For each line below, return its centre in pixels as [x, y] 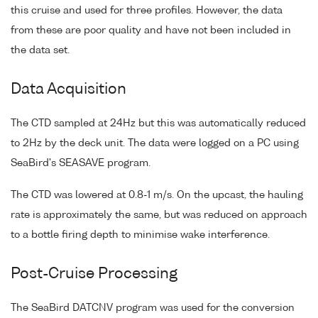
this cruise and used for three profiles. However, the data [147, 11]
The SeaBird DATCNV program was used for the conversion [153, 308]
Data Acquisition [68, 90]
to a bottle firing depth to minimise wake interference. [140, 235]
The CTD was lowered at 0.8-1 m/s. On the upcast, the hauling [157, 196]
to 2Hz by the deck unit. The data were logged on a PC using [155, 144]
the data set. [40, 51]
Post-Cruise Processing [94, 275]
